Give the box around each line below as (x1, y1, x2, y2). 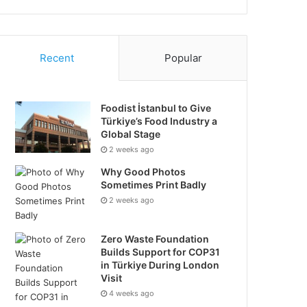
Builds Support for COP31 (101, 246, 221, 258)
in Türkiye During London (101, 259, 220, 271)
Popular (164, 51, 202, 64)
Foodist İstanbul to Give (101, 102, 212, 114)
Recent (39, 51, 74, 64)
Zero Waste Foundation (101, 233, 210, 245)
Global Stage (101, 128, 161, 140)
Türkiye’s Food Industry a (101, 115, 218, 127)
